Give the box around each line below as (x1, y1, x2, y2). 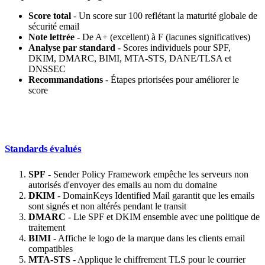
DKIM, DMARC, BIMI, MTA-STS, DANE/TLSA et (28, 53, 231, 64)
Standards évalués (5, 143, 82, 155)
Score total (28, 11, 71, 21)
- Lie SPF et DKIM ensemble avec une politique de (66, 212, 260, 222)
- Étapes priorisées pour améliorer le (103, 75, 239, 85)
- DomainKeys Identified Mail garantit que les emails (55, 190, 254, 201)
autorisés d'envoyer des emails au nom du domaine (28, 180, 217, 190)
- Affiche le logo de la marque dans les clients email (51, 233, 245, 244)
